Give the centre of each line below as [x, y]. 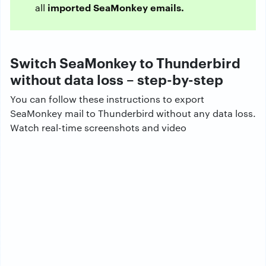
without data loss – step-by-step [117, 79]
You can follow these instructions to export [107, 99]
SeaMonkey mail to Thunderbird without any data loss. [133, 113]
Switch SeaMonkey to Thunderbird [125, 62]
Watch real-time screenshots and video [98, 127]
